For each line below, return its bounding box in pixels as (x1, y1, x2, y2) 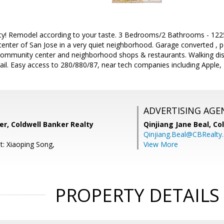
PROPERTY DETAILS (54, 183, 219, 207)
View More (143, 139, 178, 149)
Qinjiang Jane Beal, (143, 119, 213, 129)
